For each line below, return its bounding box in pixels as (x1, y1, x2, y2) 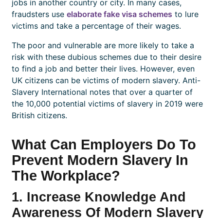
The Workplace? (12, 168, 120, 184)
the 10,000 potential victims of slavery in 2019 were (12, 99, 203, 109)
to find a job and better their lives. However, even (12, 64, 195, 74)
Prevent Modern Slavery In (12, 152, 188, 168)
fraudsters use (12, 9, 67, 19)
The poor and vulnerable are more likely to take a (12, 40, 194, 51)
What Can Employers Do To (12, 137, 196, 153)
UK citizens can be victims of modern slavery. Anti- (12, 75, 200, 86)
